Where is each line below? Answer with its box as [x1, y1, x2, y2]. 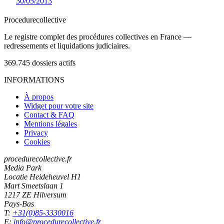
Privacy [24, 128, 48, 137]
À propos [24, 92, 53, 101]
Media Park [4, 163, 41, 172]
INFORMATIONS [4, 75, 64, 84]
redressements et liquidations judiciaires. [4, 41, 130, 50]
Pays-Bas [4, 199, 34, 208]
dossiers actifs [32, 58, 75, 67]
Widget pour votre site [24, 101, 93, 110]
